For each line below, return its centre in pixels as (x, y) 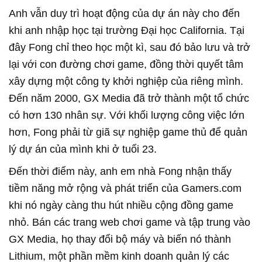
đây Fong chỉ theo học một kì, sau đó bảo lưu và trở (130, 47)
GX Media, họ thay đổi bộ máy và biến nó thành (120, 239)
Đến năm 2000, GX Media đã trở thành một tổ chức (129, 98)
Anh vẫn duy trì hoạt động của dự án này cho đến (124, 13)
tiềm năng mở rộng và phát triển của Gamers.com (125, 188)
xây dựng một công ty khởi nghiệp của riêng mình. (126, 81)
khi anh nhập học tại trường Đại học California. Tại (127, 30)
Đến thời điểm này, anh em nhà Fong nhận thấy (120, 171)
